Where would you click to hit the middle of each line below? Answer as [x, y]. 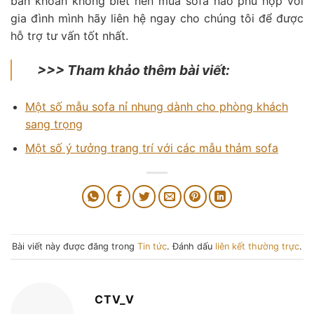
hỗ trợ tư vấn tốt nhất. [69, 35]
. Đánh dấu [191, 246]
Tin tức [152, 246]
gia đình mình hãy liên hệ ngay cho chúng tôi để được [157, 18]
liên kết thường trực [257, 246]
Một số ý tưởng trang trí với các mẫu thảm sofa [151, 148]
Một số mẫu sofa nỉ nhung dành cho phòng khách [156, 106]
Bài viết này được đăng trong [75, 246]
